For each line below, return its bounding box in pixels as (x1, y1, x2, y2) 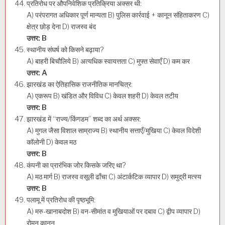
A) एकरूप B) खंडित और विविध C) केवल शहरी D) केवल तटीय (27, 91, 178, 101)
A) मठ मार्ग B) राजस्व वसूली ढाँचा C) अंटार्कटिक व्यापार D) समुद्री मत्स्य (27, 172, 201, 182)
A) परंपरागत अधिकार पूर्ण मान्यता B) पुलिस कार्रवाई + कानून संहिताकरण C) (27, 11, 209, 20)
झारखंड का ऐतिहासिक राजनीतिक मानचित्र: (27, 80, 133, 89)
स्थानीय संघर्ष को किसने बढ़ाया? (27, 45, 104, 55)
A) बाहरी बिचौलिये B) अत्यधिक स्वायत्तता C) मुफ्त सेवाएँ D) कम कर (27, 57, 190, 66)
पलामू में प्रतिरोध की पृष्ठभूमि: (27, 195, 95, 205)
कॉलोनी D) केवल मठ (27, 138, 76, 147)
